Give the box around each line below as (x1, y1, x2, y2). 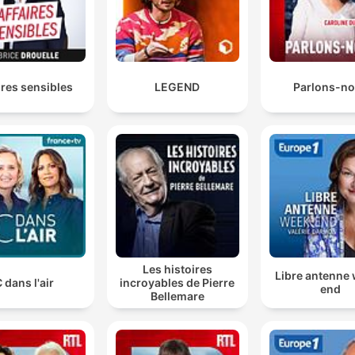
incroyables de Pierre (120, 275, 235, 289)
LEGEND (155, 80, 200, 94)
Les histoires (142, 261, 212, 276)
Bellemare (150, 288, 204, 303)
